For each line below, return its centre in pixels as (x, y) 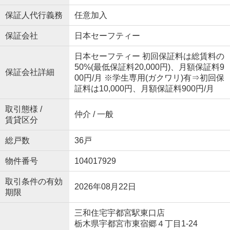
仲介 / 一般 (94, 114)
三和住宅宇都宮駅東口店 (119, 213)
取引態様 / (23, 109)
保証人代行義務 (34, 15)
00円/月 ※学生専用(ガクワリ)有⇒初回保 (149, 78)
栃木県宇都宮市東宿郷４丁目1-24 (137, 224)
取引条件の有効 (34, 182)
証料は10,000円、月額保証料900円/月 (144, 89)
